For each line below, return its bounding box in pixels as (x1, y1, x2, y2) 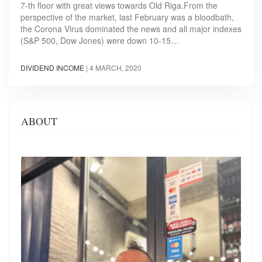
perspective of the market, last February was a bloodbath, (20, 11, 234, 23)
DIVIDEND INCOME (20, 63, 84, 73)
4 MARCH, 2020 (89, 63, 142, 73)
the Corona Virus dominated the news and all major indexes (20, 23, 242, 35)
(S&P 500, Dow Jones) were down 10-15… (20, 35, 179, 47)
